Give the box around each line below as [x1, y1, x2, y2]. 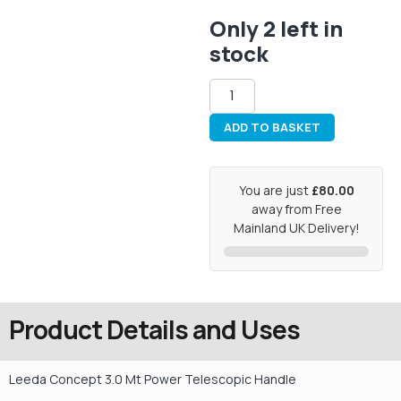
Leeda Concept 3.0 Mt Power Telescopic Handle [9, 371, 296, 388]
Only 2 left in [209, 13, 343, 43]
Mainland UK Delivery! [233, 219, 360, 237]
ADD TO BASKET [224, 119, 320, 136]
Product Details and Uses [9, 312, 300, 347]
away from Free [251, 200, 342, 218]
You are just [238, 182, 311, 200]
